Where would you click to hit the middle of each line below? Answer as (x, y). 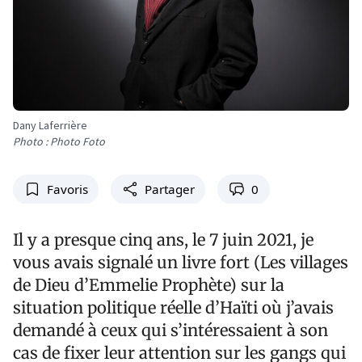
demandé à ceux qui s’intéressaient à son (170, 330)
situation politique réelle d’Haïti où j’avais (173, 307)
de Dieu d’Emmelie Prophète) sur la (149, 284)
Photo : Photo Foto (59, 141)
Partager (169, 189)
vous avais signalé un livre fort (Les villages (181, 262)
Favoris (67, 189)
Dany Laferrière (50, 125)
